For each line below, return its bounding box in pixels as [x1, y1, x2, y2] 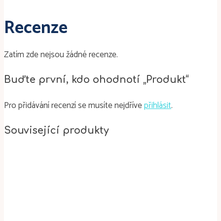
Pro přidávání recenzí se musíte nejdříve [4, 98, 144, 112]
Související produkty [4, 125, 109, 136]
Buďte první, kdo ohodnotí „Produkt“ [4, 74, 189, 85]
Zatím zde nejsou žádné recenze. [4, 47, 118, 62]
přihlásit [144, 98, 171, 112]
